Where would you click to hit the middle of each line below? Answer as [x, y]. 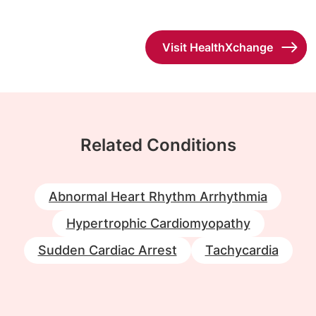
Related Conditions [158, 145]
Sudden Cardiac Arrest [107, 250]
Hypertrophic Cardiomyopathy [158, 223]
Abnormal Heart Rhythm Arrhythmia [158, 196]
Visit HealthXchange [217, 47]
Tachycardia [242, 250]
